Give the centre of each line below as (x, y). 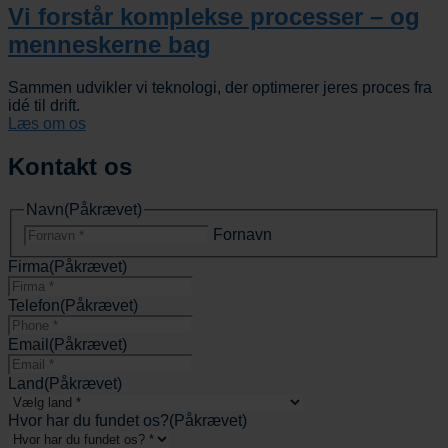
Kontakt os (70, 167)
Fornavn (242, 234)
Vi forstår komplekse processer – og (214, 17)
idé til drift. (44, 106)
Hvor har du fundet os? (88, 420)
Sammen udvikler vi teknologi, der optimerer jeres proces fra (220, 88)
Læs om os (47, 124)
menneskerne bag (109, 45)
